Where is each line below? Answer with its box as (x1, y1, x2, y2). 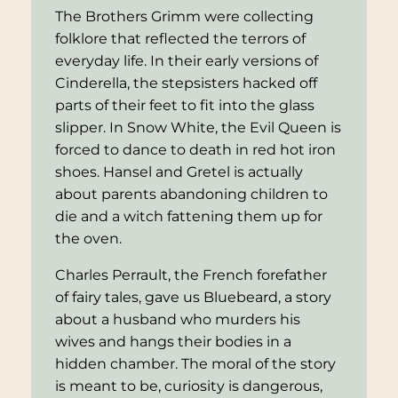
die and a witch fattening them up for (54, 208, 322, 226)
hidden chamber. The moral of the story (54, 355, 336, 373)
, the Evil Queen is (214, 119, 341, 137)
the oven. (54, 230, 122, 248)
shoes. (54, 163, 103, 181)
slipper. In (54, 119, 127, 137)
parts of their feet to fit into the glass (54, 97, 314, 115)
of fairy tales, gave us (54, 289, 203, 306)
